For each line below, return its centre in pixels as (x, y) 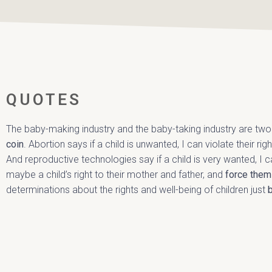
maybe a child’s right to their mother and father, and (116, 174)
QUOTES (44, 99)
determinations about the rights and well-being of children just (137, 189)
